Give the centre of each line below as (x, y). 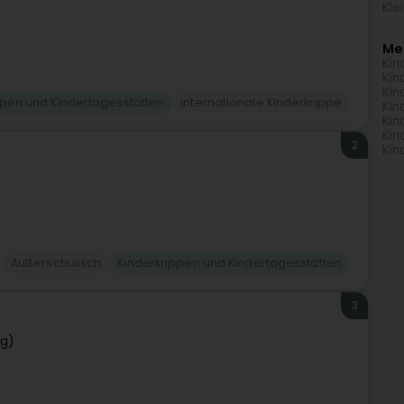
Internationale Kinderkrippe (261, 102)
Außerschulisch (56, 263)
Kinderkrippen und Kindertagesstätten (230, 263)
